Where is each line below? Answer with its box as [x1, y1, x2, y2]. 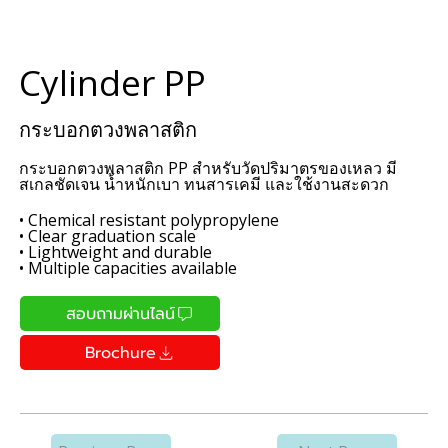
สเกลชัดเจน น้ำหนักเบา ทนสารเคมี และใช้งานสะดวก [19, 173, 390, 196]
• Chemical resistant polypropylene [19, 209, 280, 232]
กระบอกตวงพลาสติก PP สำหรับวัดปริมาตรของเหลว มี [19, 157, 398, 180]
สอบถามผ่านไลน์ [66, 301, 176, 326]
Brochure [85, 340, 157, 365]
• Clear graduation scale [19, 225, 197, 248]
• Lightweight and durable [19, 241, 213, 264]
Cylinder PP [19, 59, 207, 107]
